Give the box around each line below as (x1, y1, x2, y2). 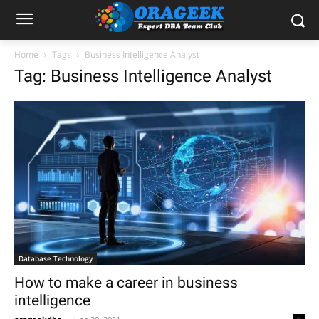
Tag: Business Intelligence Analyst (14, 66, 272, 86)
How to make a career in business (14, 273, 238, 291)
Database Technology (19, 253, 93, 263)
